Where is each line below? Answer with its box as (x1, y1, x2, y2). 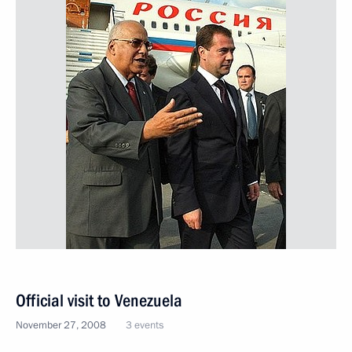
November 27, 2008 (16, 317, 106, 332)
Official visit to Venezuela (16, 290, 182, 310)
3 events (126, 317, 163, 332)
